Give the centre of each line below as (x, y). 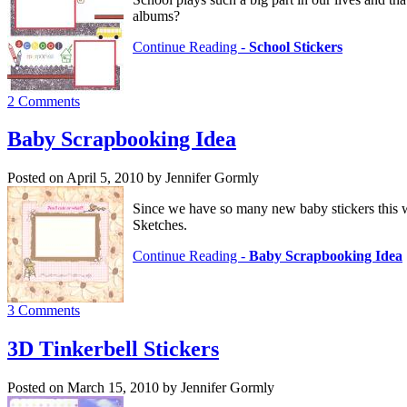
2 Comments (44, 101)
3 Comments (44, 311)
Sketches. (160, 225)
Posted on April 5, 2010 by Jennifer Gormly (133, 178)
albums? (156, 15)
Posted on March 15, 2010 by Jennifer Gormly (141, 388)
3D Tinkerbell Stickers (113, 349)
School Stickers (296, 46)
